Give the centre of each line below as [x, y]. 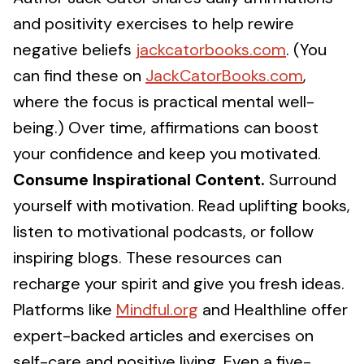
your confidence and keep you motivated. [167, 154]
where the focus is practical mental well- [164, 102]
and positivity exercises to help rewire [154, 24]
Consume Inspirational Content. [139, 180]
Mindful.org [157, 310]
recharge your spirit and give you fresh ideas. [179, 284]
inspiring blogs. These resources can [147, 258]
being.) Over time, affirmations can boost [166, 128]
